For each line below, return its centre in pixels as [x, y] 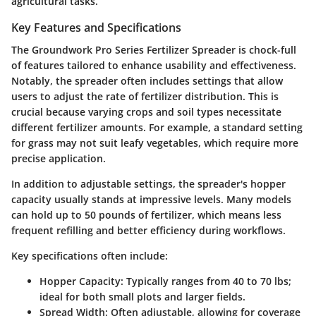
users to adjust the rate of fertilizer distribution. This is [145, 96]
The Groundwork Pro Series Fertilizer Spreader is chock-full [154, 49]
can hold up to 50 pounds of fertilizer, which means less [146, 214]
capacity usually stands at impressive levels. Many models [151, 199]
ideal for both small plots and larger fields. [142, 296]
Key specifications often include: [90, 255]
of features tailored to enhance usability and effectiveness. [154, 65]
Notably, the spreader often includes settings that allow [147, 80]
